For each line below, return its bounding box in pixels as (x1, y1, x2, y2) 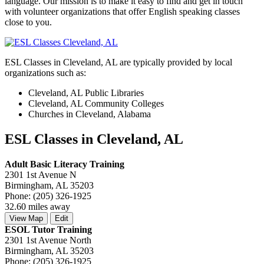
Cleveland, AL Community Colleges (28, 98, 164, 108)
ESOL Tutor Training (5, 224, 92, 235)
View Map (9, 213, 43, 223)
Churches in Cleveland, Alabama (28, 108, 151, 119)
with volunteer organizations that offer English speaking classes (5, 6, 240, 16)
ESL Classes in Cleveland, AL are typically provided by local (5, 57, 232, 67)
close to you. (5, 16, 52, 27)
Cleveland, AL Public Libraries (28, 87, 144, 98)
